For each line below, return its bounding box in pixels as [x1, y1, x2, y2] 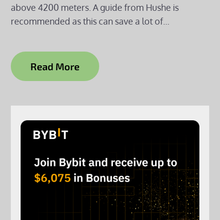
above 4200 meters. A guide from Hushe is [11, 2, 179, 13]
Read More [30, 60, 80, 72]
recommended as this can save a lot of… [11, 16, 170, 27]
